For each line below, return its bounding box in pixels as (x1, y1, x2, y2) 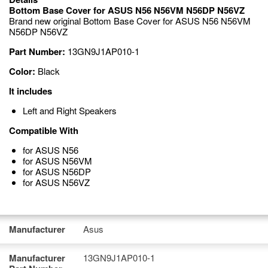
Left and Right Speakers (22, 104, 117, 117)
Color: (9, 65, 35, 78)
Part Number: (9, 45, 65, 58)
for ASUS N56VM (22, 154, 92, 167)
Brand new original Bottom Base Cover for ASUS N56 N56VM (9, 14, 251, 27)
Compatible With (9, 124, 78, 137)
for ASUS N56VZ (22, 176, 90, 188)
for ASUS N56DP (22, 165, 91, 178)
